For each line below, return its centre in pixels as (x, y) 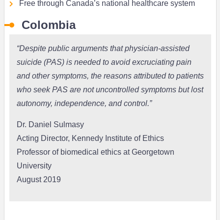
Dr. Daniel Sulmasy (50, 125)
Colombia (48, 25)
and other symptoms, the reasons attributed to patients (110, 76)
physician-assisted (156, 49)
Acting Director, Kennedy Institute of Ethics (90, 138)
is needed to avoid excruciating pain (129, 62)
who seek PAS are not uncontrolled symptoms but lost (110, 90)
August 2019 (39, 180)
